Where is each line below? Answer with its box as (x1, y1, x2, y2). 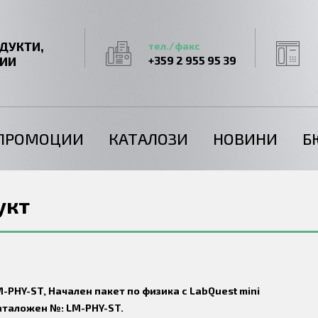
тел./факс (148, 40, 200, 52)
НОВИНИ (213, 129, 278, 148)
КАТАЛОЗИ (109, 129, 188, 148)
